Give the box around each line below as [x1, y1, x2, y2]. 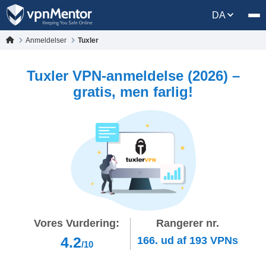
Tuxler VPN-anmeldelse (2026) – [26, 68, 240, 84]
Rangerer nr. [156, 217, 219, 230]
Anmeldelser [26, 36, 68, 45]
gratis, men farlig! [73, 84, 193, 100]
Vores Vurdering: [34, 217, 120, 230]
